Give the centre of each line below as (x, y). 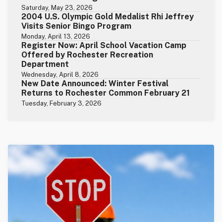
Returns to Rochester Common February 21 (106, 93)
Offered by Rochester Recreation (87, 55)
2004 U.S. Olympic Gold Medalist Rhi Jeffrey (108, 17)
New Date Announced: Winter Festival (95, 84)
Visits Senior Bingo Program (77, 26)
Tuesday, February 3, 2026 (62, 104)
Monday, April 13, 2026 (56, 37)
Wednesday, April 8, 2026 (60, 75)
